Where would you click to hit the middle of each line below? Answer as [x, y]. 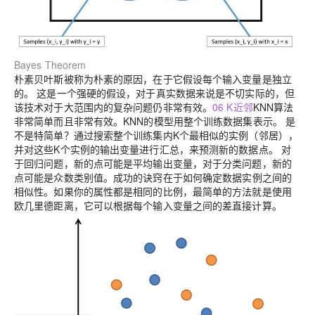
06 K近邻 [233, 107]
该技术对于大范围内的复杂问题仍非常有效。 [114, 107]
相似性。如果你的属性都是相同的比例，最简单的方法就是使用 [153, 191]
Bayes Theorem [50, 64]
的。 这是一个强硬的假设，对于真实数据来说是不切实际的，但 [155, 92]
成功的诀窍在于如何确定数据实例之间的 [202, 177]
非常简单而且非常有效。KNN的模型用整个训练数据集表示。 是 [155, 121]
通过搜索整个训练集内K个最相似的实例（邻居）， [186, 135]
